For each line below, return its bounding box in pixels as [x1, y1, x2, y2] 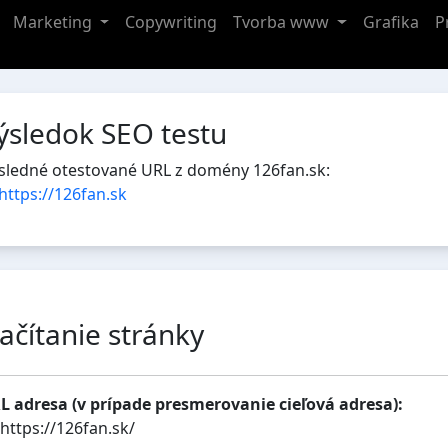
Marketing [12, 11, 96, 34]
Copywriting [125, 11, 218, 34]
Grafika [363, 11, 420, 34]
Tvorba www [233, 11, 334, 34]
